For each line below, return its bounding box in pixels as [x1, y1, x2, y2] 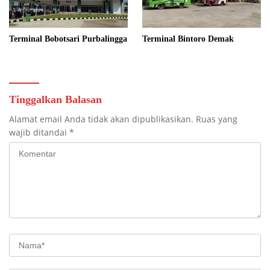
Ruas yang [196, 113, 237, 125]
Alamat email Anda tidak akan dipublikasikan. [9, 113, 193, 125]
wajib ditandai [9, 126, 69, 138]
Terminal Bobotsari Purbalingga [9, 34, 127, 43]
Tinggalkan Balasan [9, 93, 102, 105]
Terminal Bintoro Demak [142, 34, 234, 43]
